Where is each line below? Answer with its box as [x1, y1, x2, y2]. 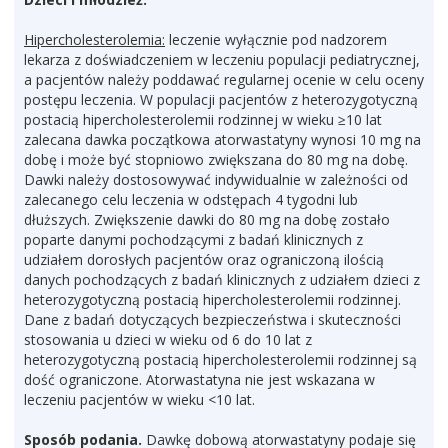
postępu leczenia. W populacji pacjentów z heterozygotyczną [24, 90, 418, 109]
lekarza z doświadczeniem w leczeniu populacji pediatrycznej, [24, 50, 420, 69]
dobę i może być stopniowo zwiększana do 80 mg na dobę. [24, 150, 408, 169]
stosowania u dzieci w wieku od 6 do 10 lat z [24, 330, 312, 349]
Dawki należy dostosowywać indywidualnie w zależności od [24, 170, 408, 189]
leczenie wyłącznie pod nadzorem [165, 30, 387, 49]
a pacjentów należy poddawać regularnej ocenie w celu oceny [24, 70, 424, 89]
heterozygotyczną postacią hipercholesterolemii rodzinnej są [24, 350, 417, 369]
